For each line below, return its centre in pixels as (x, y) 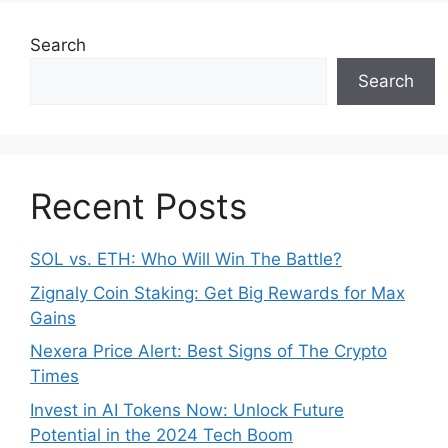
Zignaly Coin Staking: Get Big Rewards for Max (217, 292)
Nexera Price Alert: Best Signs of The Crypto (208, 351)
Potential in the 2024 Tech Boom (161, 434)
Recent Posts (138, 206)
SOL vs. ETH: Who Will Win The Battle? (186, 259)
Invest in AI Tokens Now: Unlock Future (187, 409)
